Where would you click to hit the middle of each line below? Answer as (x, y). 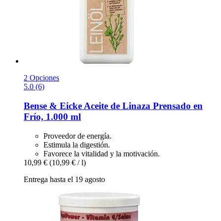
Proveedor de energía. (77, 136)
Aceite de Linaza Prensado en (142, 106)
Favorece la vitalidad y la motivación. (102, 153)
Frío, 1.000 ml (52, 117)
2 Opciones (41, 78)
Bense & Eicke (53, 106)
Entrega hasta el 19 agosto (64, 179)
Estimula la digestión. (77, 145)
